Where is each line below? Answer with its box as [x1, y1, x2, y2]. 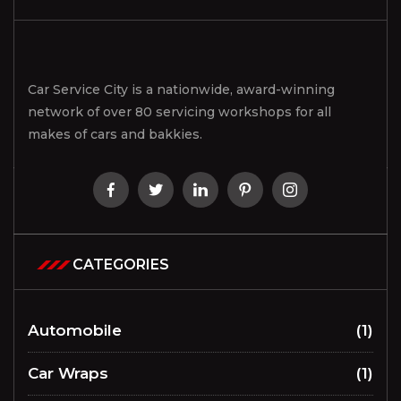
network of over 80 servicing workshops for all [28, 104, 331, 121]
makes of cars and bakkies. [28, 126, 202, 143]
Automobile [28, 321, 122, 340]
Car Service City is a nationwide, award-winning [28, 81, 335, 98]
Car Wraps [28, 364, 108, 383]
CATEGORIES [73, 256, 169, 274]
